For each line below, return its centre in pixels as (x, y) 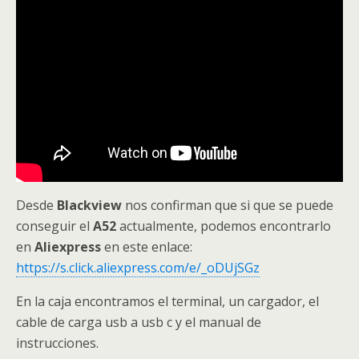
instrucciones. (57, 343)
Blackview (91, 206)
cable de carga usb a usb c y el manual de (139, 323)
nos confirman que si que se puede (229, 206)
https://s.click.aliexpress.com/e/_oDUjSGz (138, 268)
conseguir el (54, 226)
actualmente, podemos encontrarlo (224, 226)
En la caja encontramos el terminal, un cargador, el (167, 302)
